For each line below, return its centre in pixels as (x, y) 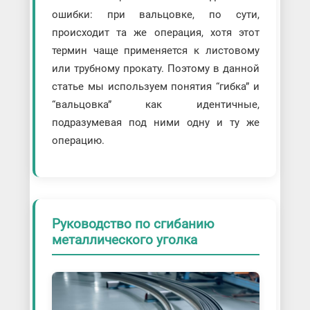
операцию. (78, 140)
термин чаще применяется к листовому (156, 50)
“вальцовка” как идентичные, (156, 104)
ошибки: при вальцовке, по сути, (156, 14)
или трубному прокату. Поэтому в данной (156, 68)
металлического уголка (124, 239)
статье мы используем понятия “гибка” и (156, 86)
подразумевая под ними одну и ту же (156, 122)
